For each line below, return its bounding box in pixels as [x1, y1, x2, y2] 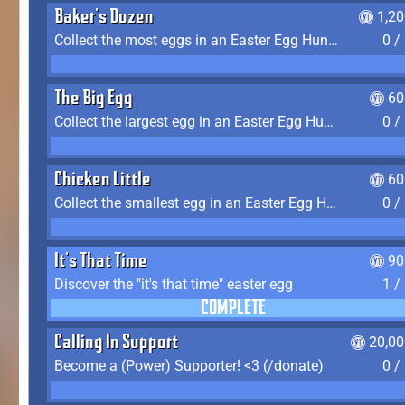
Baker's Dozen [54, 8, 154, 28]
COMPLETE [201, 299, 266, 319]
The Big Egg [54, 89, 133, 109]
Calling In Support [54, 334, 178, 353]
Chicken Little [54, 171, 151, 191]
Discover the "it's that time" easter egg [54, 276, 293, 293]
